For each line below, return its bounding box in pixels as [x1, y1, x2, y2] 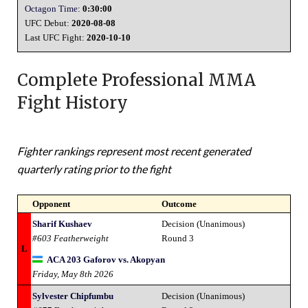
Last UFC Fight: [25, 32, 87, 43]
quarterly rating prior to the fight [17, 162, 171, 175]
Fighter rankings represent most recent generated [17, 144, 251, 157]
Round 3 [162, 232, 194, 243]
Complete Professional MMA [17, 69, 256, 91]
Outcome [162, 198, 197, 209]
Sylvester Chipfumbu [32, 290, 113, 301]
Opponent [32, 198, 70, 209]
